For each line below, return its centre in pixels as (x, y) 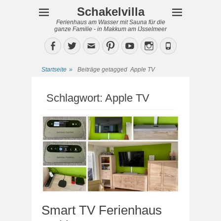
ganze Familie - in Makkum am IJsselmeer (110, 29)
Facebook (76, 45)
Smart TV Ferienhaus (102, 210)
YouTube (152, 45)
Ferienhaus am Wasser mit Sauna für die (110, 22)
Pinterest (133, 45)
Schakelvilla (110, 12)
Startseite (54, 70)
